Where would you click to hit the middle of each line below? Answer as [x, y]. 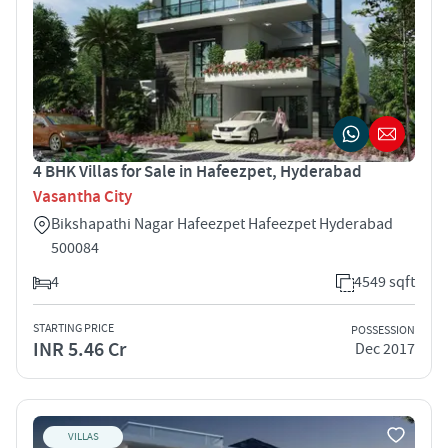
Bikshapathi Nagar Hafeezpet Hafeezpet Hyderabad [222, 223]
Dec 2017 [385, 349]
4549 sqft [384, 281]
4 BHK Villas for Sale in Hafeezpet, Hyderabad [197, 171]
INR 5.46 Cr [79, 349]
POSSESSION [383, 331]
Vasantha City [82, 196]
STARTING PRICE [73, 328]
